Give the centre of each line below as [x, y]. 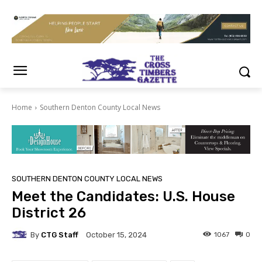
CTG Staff [60, 235]
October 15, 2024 [116, 235]
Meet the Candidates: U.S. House [123, 197]
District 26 [49, 213]
